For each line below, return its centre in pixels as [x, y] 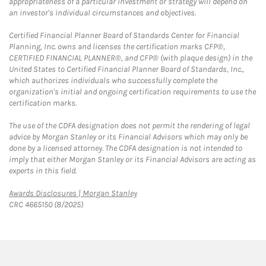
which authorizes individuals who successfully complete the [113, 80]
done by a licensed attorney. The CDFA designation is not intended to [126, 148]
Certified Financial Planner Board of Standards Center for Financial [124, 35]
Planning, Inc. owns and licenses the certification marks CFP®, [117, 47]
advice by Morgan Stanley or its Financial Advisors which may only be [128, 137]
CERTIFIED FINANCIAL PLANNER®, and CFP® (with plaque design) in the [131, 58]
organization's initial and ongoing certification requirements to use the [132, 92]
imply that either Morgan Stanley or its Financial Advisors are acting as [132, 159]
